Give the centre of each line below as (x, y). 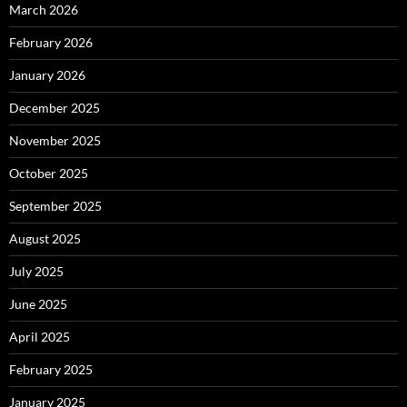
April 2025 (40, 337)
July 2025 (36, 272)
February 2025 (51, 370)
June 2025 (38, 304)
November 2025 (55, 141)
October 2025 (49, 174)
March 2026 (44, 10)
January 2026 (47, 75)
